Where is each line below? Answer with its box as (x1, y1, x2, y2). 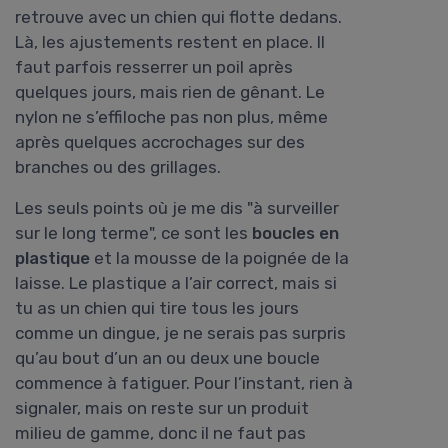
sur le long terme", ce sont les (15, 223, 252, 244)
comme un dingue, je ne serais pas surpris (15, 323, 346, 344)
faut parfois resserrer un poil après (15, 57, 293, 78)
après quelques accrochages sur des (15, 132, 305, 153)
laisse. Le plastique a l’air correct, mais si (15, 273, 337, 294)
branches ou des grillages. (15, 157, 221, 178)
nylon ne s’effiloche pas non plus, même (15, 107, 328, 128)
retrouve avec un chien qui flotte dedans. (15, 7, 342, 28)
